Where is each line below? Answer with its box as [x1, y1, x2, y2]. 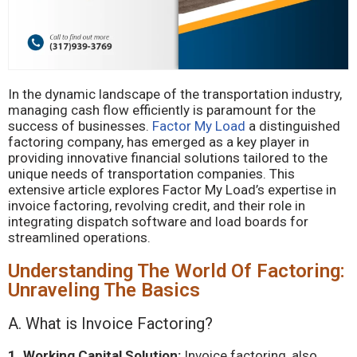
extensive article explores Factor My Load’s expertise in [8, 182, 336, 198]
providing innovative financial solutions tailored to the [8, 150, 328, 166]
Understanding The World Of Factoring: [8, 260, 345, 282]
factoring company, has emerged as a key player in [8, 134, 309, 150]
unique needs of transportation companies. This [8, 166, 295, 182]
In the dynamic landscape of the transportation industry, [8, 86, 342, 102]
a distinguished [245, 118, 340, 134]
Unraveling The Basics [8, 279, 200, 301]
